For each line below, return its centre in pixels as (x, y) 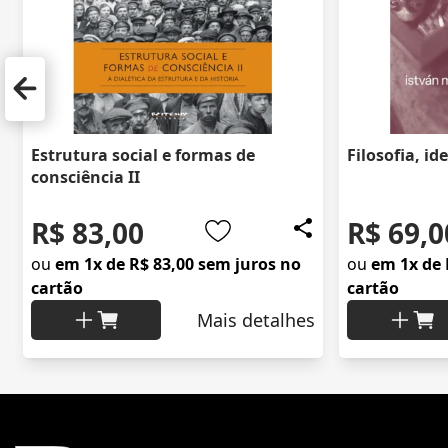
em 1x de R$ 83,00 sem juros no (178, 264)
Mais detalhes (256, 320)
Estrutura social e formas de (143, 155)
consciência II (85, 177)
